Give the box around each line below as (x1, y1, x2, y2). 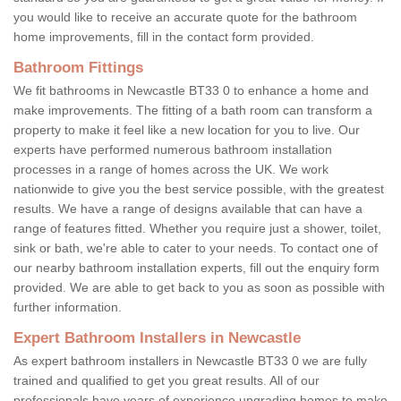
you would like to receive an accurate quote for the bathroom (13, 9, 357, 24)
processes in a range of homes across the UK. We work (13, 161, 328, 176)
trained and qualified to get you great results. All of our (13, 372, 320, 388)
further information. (13, 299, 125, 314)
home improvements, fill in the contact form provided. (13, 29, 318, 44)
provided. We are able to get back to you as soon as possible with (13, 279, 385, 294)
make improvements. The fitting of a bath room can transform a (13, 102, 372, 117)
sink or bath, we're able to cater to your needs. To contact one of (13, 240, 378, 255)
